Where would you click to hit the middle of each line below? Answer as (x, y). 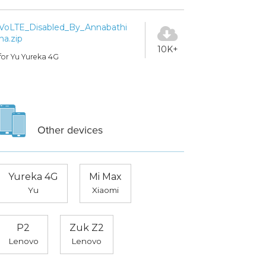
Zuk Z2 (86, 228)
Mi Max (105, 177)
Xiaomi (105, 190)
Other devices (70, 130)
